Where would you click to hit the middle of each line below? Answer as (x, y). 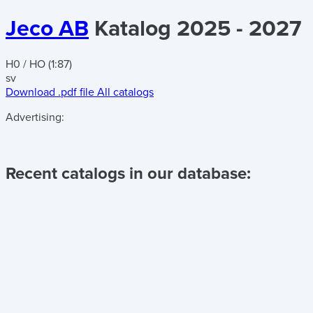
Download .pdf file (50, 92)
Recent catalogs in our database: (128, 173)
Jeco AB (47, 29)
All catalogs (125, 92)
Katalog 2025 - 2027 (198, 29)
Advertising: (35, 117)
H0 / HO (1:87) (39, 64)
